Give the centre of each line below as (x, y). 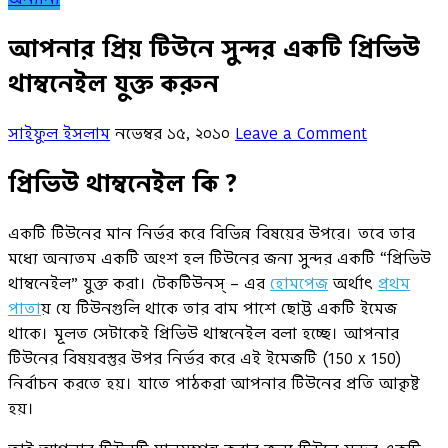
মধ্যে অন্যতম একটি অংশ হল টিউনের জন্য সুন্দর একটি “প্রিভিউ (219, 258)
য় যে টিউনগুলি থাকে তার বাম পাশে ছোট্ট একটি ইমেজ (219, 308)
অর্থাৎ (353, 283)
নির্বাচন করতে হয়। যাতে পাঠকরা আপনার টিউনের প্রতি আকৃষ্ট (214, 383)
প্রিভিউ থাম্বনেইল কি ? (122, 183)
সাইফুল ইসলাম (59, 133)
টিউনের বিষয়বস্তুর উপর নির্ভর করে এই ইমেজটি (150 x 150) (204, 358)
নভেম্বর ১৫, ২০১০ (172, 133)
